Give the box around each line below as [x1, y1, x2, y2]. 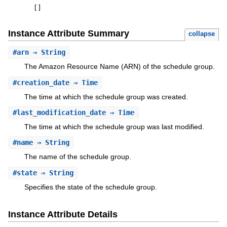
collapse [188, 30, 215, 38]
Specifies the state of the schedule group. [24, 182, 157, 191]
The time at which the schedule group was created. [24, 92, 188, 101]
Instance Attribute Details [8, 209, 118, 219]
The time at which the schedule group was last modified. [24, 122, 204, 131]
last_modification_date [16, 108, 106, 117]
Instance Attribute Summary [8, 28, 129, 39]
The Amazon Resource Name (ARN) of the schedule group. [24, 62, 215, 71]
